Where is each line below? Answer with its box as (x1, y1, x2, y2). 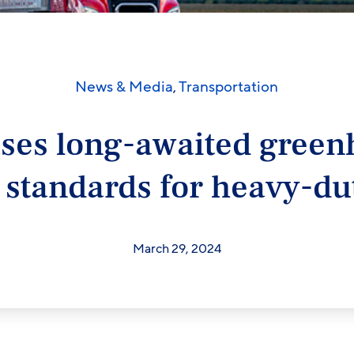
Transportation (179, 77, 279, 97)
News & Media (75, 77, 174, 97)
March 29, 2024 (132, 240, 221, 258)
